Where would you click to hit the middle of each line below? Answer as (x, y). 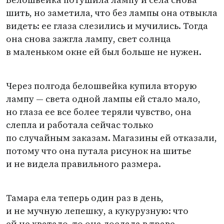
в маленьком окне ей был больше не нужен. (104, 52)
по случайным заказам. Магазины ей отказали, (111, 138)
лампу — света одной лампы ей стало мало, (103, 99)
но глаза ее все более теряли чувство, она (99, 112)
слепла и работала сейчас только (80, 125)
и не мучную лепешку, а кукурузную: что (97, 211)
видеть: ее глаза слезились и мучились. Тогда (107, 26)
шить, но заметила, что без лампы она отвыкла (112, 13)
